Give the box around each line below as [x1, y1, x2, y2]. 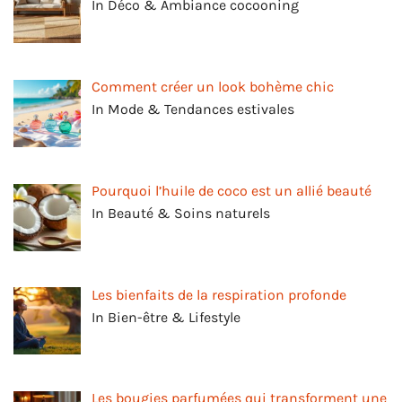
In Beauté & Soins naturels [92, 204, 270, 222]
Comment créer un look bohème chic [92, 78, 334, 96]
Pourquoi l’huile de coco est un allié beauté [92, 181, 371, 199]
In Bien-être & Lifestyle [92, 308, 240, 326]
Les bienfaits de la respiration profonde [92, 285, 346, 303]
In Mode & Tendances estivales [92, 100, 294, 118]
